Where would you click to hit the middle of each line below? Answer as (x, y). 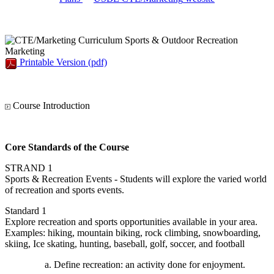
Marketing (25, 51)
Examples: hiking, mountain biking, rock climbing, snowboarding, (133, 232)
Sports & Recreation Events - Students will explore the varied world (136, 179)
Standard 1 (26, 210)
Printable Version (53, 62)
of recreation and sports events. (65, 190)
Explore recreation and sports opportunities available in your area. (131, 221)
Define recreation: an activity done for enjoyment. (150, 264)
